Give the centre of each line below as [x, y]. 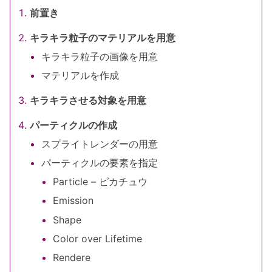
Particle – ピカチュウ [100, 182]
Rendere [72, 258]
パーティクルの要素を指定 [100, 163]
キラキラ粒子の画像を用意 [100, 56]
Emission [73, 201]
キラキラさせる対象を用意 [88, 100]
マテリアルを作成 [80, 76]
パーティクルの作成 [73, 125]
